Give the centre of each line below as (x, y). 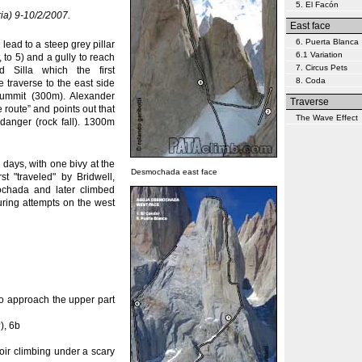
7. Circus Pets (322, 67)
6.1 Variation (319, 55)
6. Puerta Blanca (327, 42)
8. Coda (311, 80)
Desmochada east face (174, 172)
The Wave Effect (327, 118)
